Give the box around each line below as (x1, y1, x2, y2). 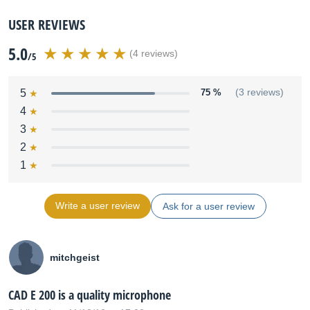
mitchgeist (50, 252, 100, 263)
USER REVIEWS (8, 15, 85, 34)
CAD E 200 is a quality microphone (8, 286, 171, 303)
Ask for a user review (162, 201, 255, 212)
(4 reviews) (129, 48, 178, 59)
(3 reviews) (235, 87, 284, 98)
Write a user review (55, 200, 140, 211)
